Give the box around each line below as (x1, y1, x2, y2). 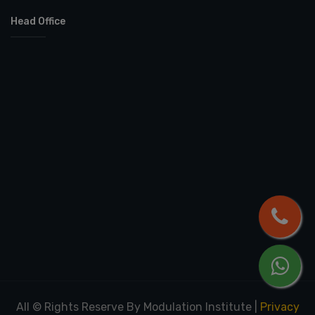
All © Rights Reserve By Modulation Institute (15, 300, 252, 314)
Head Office (11, 15, 65, 27)
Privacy (259, 300, 300, 314)
